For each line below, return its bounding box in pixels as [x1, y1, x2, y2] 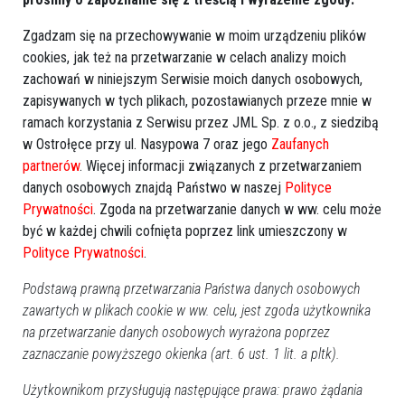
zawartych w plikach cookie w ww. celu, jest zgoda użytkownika [23, 302, 371, 319]
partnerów [23, 157, 80, 174]
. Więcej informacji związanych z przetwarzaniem [80, 157, 362, 174]
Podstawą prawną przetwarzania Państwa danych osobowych [23, 280, 360, 297]
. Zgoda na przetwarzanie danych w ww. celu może [93, 201, 381, 218]
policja [202, 6, 244, 26]
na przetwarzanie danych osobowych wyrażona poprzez [23, 324, 330, 341]
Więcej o [5, 5, 68, 27]
